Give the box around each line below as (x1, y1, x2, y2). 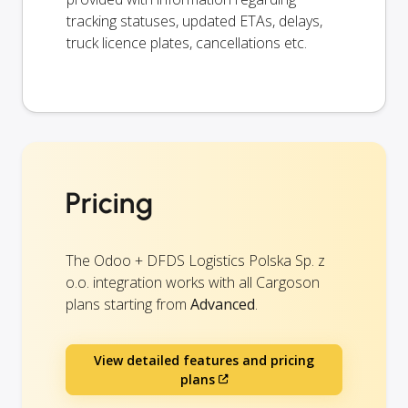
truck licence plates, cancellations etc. (66, 32, 307, 53)
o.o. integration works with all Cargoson (66, 271, 320, 292)
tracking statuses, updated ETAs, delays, (66, 10, 322, 31)
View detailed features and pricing (94, 351, 314, 369)
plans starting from (66, 293, 190, 314)
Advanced (190, 293, 255, 314)
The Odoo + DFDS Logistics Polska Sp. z (66, 250, 325, 270)
